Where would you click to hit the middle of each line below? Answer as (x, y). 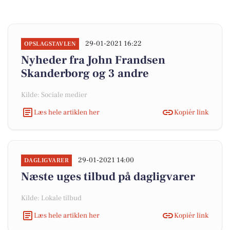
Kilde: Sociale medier (54, 95)
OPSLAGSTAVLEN (50, 44)
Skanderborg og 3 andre (85, 73)
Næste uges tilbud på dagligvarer (108, 177)
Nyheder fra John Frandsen (93, 60)
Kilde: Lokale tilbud (51, 198)
